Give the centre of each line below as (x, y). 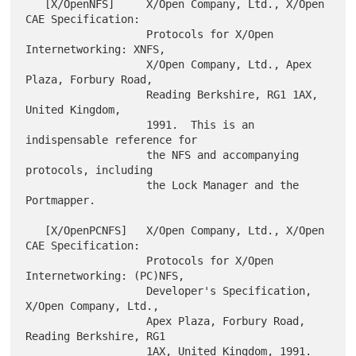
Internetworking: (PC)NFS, (105, 276)
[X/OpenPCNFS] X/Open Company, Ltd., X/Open (35, 231)
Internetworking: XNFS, (96, 50)
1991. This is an (86, 125)
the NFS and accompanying (86, 155)
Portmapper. (61, 201)
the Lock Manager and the (86, 186)
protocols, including (89, 170)
